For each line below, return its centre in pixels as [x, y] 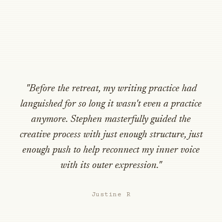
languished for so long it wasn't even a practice [111, 104]
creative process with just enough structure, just [111, 135]
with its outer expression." [111, 166]
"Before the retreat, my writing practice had [111, 89]
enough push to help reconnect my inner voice [111, 150]
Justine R [111, 194]
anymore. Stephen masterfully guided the [111, 119]
